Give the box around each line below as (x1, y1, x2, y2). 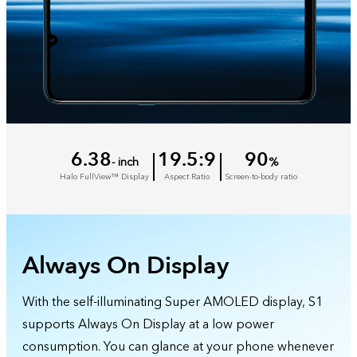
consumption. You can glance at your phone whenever (22, 338, 334, 355)
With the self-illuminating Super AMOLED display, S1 (22, 293, 323, 311)
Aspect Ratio (164, 171, 210, 182)
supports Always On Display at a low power (22, 316, 274, 333)
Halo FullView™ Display (60, 171, 149, 182)
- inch (111, 155, 139, 170)
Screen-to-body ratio (225, 171, 297, 182)
